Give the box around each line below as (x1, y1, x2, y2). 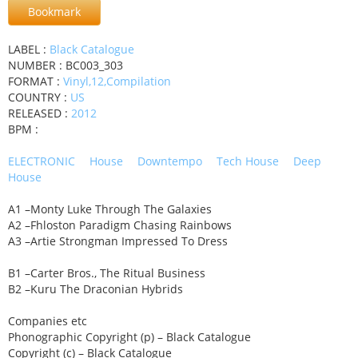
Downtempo (137, 153, 202, 169)
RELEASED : (8, 105, 71, 121)
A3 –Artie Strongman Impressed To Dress (8, 233, 228, 249)
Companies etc (8, 312, 87, 328)
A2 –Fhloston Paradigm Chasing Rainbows (8, 217, 232, 233)
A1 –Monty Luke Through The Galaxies (8, 201, 212, 217)
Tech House (217, 153, 279, 169)
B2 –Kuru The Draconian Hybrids (8, 280, 183, 296)
